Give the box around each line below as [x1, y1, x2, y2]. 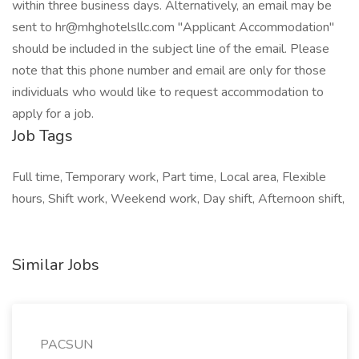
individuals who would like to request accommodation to [12, 83, 324, 101]
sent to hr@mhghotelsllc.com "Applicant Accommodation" [12, 18, 334, 36]
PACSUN [40, 336, 93, 353]
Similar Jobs [12, 254, 99, 276]
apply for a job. [12, 105, 94, 123]
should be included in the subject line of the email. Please [12, 40, 329, 58]
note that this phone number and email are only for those [12, 62, 326, 79]
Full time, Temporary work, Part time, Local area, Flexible [12, 168, 326, 186]
